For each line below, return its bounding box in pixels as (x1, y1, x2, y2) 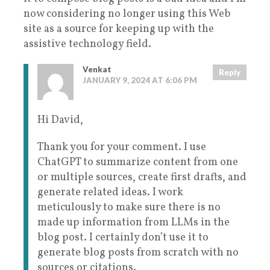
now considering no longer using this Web (24, 7, 231, 22)
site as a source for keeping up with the (24, 22, 214, 37)
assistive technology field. (24, 37, 151, 52)
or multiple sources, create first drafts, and (37, 170, 246, 186)
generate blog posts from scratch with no (37, 245, 239, 261)
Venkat (83, 64, 111, 75)
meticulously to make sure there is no (37, 200, 221, 216)
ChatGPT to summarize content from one (37, 155, 238, 171)
